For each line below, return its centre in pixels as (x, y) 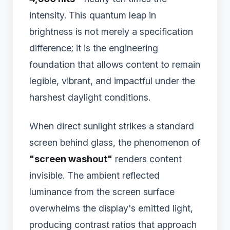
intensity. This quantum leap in (93, 15)
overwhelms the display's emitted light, (111, 208)
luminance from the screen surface (102, 192)
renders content (147, 159)
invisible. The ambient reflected (94, 176)
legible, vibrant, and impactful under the (112, 81)
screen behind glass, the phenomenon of (115, 143)
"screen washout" (71, 159)
